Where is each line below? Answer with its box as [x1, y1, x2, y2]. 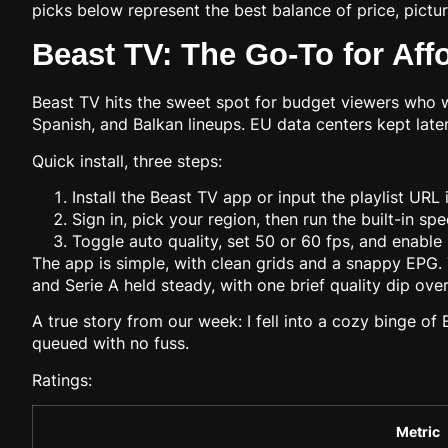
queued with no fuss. [32, 333, 189, 354]
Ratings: [32, 369, 92, 390]
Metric [396, 423, 440, 441]
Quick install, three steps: [32, 150, 222, 171]
